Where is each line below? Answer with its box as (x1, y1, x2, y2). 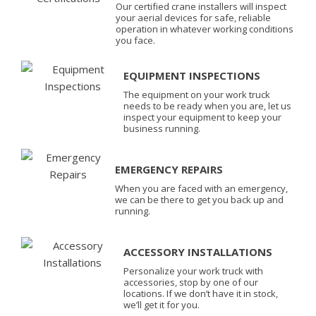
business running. (123, 121, 201, 135)
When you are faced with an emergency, (114, 181, 288, 195)
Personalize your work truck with (123, 264, 264, 277)
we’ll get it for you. (123, 298, 200, 311)
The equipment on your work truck (123, 87, 271, 101)
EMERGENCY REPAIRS (114, 162, 223, 176)
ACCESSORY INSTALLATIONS (123, 244, 273, 259)
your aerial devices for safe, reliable (116, 11, 272, 24)
